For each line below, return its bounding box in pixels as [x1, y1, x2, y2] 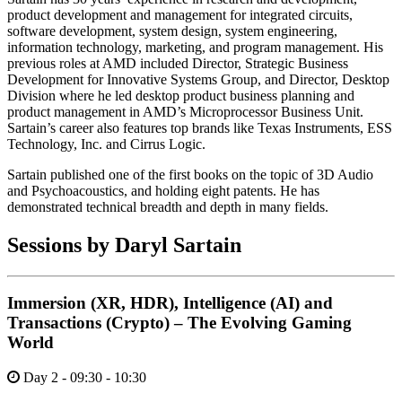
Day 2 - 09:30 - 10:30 [20, 370, 146, 386]
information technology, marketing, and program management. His [7, 39, 383, 55]
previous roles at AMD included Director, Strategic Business [7, 55, 348, 71]
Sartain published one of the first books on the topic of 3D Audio [7, 166, 373, 182]
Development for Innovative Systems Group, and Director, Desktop [7, 71, 389, 87]
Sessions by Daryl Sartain [7, 232, 241, 257]
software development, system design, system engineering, [7, 22, 337, 39]
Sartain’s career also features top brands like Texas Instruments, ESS [7, 119, 392, 135]
